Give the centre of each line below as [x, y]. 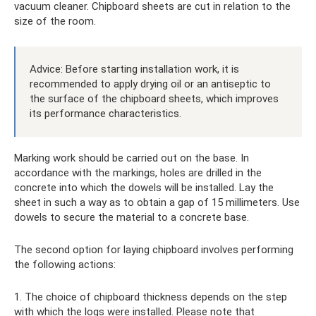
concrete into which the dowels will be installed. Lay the [144, 187]
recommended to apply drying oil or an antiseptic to [150, 84]
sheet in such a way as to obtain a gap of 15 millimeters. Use [157, 202]
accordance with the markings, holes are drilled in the [138, 172]
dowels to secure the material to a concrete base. [132, 217]
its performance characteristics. [105, 113]
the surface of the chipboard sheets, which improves [154, 98]
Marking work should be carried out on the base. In [132, 158]
